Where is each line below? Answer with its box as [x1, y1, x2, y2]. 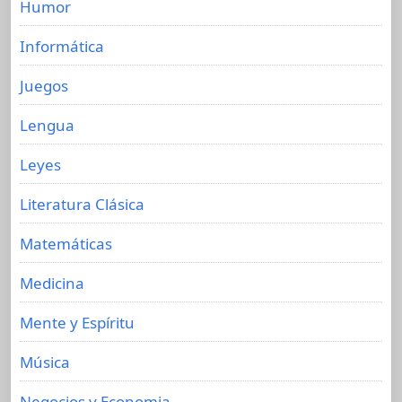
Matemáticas [20, 233, 112, 255]
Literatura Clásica [20, 194, 144, 215]
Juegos [20, 75, 68, 97]
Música [20, 352, 70, 373]
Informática [20, 36, 104, 57]
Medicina [20, 273, 84, 294]
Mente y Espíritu [20, 312, 135, 334]
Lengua [20, 115, 74, 136]
